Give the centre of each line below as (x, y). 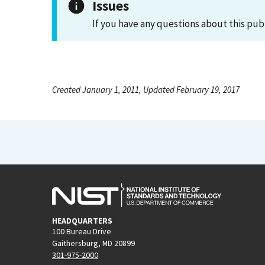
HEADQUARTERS (82, 220)
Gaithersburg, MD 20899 (93, 243)
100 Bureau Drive (82, 231)
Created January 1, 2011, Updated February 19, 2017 (146, 90)
